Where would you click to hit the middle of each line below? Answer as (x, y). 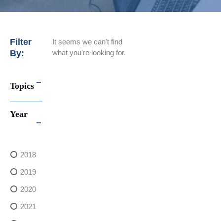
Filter (21, 42)
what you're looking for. (89, 53)
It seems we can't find (88, 42)
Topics (22, 86)
